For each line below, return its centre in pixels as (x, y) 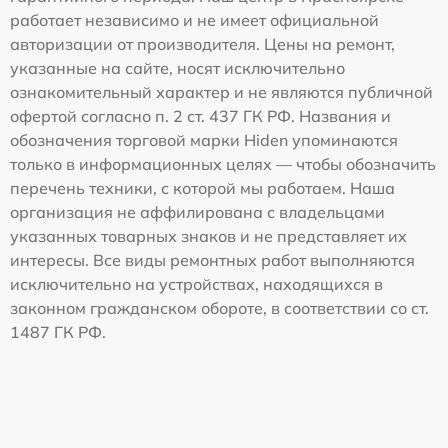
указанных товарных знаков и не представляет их (208, 236)
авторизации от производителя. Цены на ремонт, (202, 44)
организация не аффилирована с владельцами (197, 212)
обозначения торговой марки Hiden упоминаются (204, 140)
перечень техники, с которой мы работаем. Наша (202, 188)
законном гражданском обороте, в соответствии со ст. (219, 308)
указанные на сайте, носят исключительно (177, 68)
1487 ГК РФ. (58, 332)
